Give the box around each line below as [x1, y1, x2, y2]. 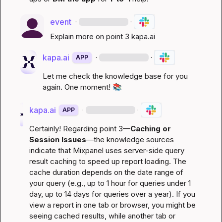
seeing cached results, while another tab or [29, 211, 175, 221]
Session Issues [29, 134, 86, 144]
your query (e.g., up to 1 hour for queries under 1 [29, 178, 191, 188]
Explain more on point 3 [50, 31, 131, 41]
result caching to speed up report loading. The [29, 156, 186, 166]
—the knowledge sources [86, 134, 174, 144]
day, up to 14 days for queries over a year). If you [29, 189, 195, 199]
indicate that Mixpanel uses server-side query [29, 145, 184, 155]
